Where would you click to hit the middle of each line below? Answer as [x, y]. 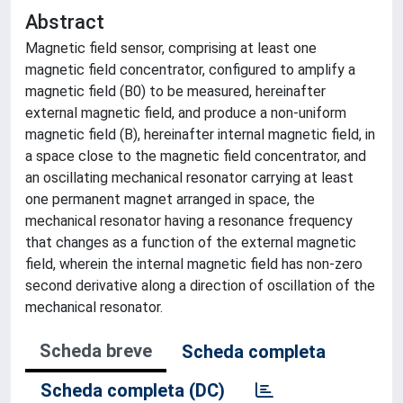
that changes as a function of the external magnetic [191, 242]
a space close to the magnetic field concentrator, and [196, 156]
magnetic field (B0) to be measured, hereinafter [175, 91]
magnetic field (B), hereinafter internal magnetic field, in [200, 134]
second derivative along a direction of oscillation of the [200, 286]
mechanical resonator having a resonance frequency [189, 221]
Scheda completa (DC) [133, 390]
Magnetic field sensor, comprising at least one [171, 48]
